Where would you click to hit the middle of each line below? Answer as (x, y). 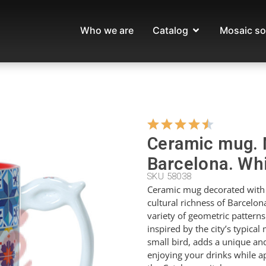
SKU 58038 (170, 176)
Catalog (170, 31)
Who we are (107, 31)
